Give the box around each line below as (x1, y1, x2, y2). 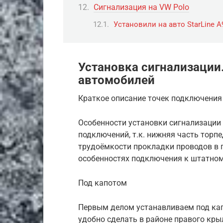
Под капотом (78, 178, 127, 188)
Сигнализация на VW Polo (94, 2, 189, 12)
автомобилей (78, 73, 155, 87)
